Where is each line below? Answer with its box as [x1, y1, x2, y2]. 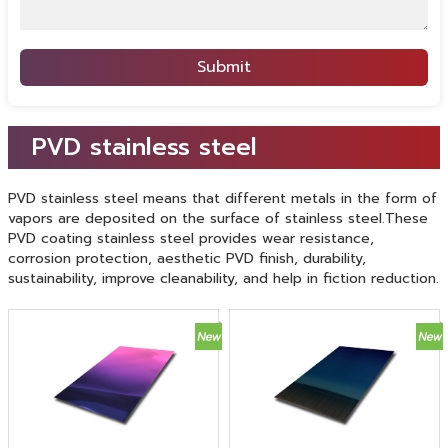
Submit [196, 55, 251, 79]
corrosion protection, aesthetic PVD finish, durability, [8, 248, 367, 269]
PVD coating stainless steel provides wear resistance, [8, 228, 375, 249]
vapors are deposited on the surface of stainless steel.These [8, 208, 429, 229]
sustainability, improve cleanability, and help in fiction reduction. [8, 268, 440, 289]
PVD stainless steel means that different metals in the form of [8, 188, 438, 209]
